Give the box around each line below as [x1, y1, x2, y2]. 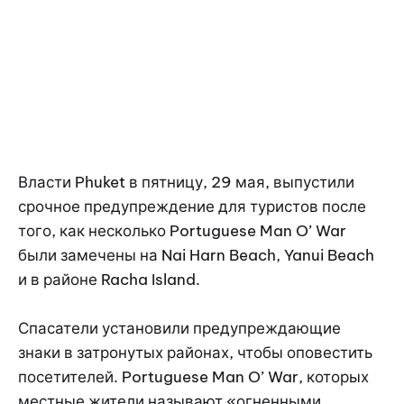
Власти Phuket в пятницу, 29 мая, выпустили [18, 171, 354, 192]
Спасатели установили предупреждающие [18, 317, 341, 338]
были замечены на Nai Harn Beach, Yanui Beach [18, 244, 374, 265]
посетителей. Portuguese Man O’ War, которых [18, 366, 369, 387]
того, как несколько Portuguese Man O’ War [18, 220, 346, 241]
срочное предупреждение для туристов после [18, 196, 366, 216]
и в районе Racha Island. [18, 269, 200, 289]
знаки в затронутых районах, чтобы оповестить [18, 342, 372, 363]
